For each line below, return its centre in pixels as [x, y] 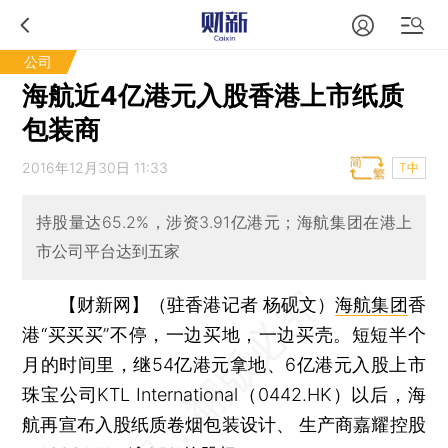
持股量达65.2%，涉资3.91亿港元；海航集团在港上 [224, 222]
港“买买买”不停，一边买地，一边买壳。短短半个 [224, 334]
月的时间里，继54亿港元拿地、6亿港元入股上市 [224, 364]
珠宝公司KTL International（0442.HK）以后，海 [224, 394]
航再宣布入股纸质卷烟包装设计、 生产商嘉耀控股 [224, 424]
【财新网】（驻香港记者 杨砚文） [197, 304]
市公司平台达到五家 [107, 251]
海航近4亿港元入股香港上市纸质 [213, 95]
